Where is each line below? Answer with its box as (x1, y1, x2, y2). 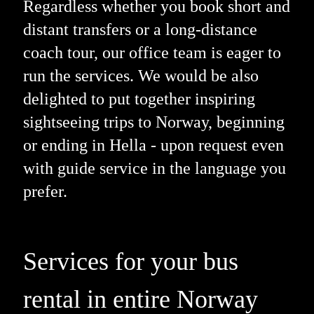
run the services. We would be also (22, 66, 259, 85)
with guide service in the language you (22, 158, 286, 177)
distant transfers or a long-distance (22, 20, 257, 39)
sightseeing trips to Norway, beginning (22, 112, 285, 131)
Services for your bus (22, 247, 238, 275)
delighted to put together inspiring (22, 89, 255, 108)
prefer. (22, 182, 67, 200)
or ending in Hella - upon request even (22, 135, 284, 154)
